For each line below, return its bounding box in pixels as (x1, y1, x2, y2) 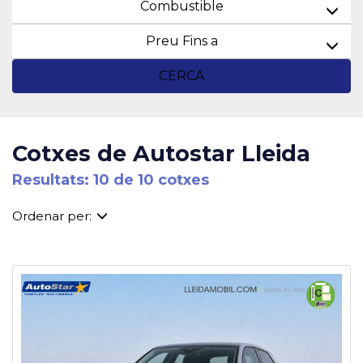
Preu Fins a (145, 33, 218, 49)
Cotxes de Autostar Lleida (12, 140, 310, 167)
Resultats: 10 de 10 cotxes (12, 171, 209, 189)
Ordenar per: (12, 208, 92, 224)
